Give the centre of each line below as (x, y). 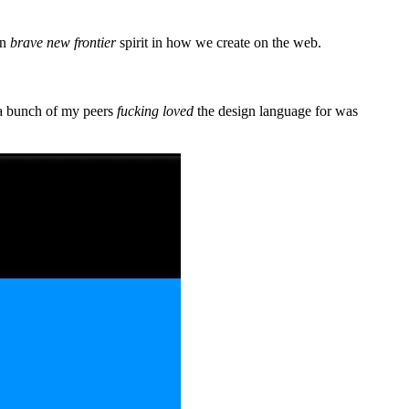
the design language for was (276, 110)
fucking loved (155, 110)
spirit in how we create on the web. (219, 43)
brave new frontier (63, 43)
